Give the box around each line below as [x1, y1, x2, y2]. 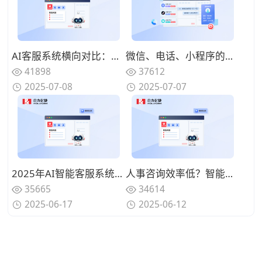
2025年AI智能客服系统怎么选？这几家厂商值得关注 [115, 166, 123, 180]
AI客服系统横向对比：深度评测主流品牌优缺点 [111, 49, 119, 63]
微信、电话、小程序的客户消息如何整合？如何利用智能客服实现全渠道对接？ [225, 49, 233, 63]
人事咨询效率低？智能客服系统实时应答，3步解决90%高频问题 [225, 166, 233, 180]
